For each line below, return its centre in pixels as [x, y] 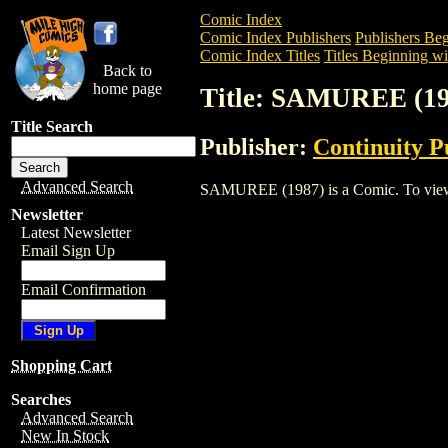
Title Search [52, 126]
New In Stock [65, 435]
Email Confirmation [83, 289]
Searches [41, 399]
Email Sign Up [68, 250]
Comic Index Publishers [275, 37]
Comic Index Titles [260, 55]
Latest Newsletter [76, 232]
